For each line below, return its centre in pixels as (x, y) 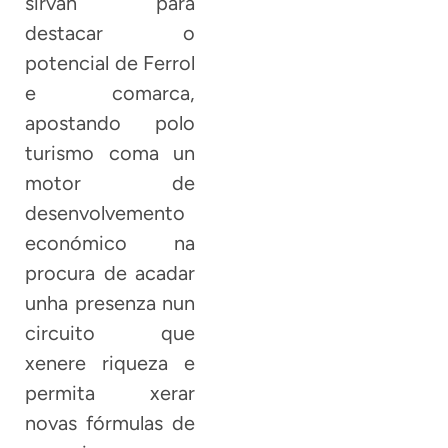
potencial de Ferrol (110, 62)
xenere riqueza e (110, 362)
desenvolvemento (105, 212)
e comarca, (110, 92)
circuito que (110, 332)
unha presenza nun (110, 302)
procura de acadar (110, 272)
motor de (110, 182)
